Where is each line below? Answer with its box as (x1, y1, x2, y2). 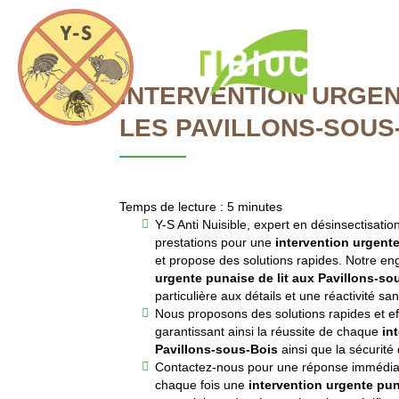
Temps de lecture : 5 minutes (119, 199, 283, 214)
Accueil (334, 54, 386, 70)
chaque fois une (155, 378, 249, 392)
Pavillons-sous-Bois (155, 342, 279, 356)
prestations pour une (155, 235, 276, 249)
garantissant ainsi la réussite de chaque (155, 324, 383, 338)
